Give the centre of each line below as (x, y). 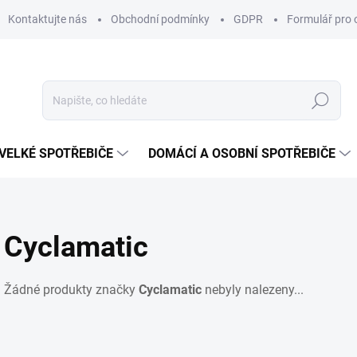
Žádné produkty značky (71, 290)
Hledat (320, 101)
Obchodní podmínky (160, 19)
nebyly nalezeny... (253, 290)
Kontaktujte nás (47, 19)
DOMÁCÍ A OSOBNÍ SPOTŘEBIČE (242, 153)
